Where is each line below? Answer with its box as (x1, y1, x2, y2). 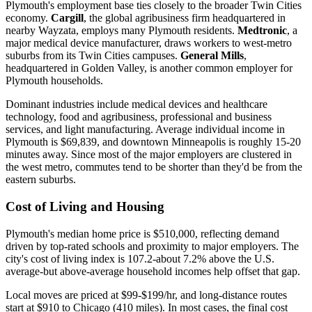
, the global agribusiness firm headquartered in (84, 12, 286, 24)
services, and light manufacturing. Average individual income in (6, 123, 285, 136)
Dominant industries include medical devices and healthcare (6, 98, 267, 111)
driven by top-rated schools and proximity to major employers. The (6, 240, 299, 252)
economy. (6, 12, 51, 24)
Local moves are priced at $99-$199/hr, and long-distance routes (6, 288, 287, 301)
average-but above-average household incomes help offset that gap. (6, 265, 300, 277)
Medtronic (237, 24, 287, 37)
